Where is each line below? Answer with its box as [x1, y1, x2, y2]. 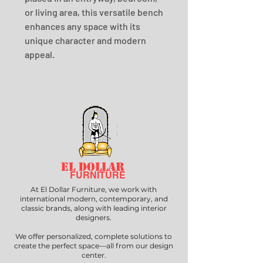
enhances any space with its [25, 21, 140, 32]
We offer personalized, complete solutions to [15, 232, 172, 241]
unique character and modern [25, 35, 146, 46]
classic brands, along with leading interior [21, 204, 167, 213]
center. [81, 251, 106, 259]
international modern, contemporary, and [19, 194, 168, 203]
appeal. [25, 49, 55, 60]
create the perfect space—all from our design [14, 241, 173, 250]
